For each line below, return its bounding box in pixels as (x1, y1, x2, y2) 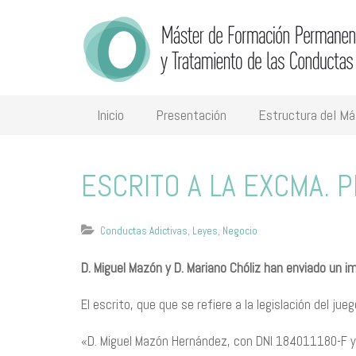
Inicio (97, 106, 124, 124)
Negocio (222, 224, 257, 238)
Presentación (156, 106, 226, 124)
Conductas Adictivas (100, 224, 188, 238)
